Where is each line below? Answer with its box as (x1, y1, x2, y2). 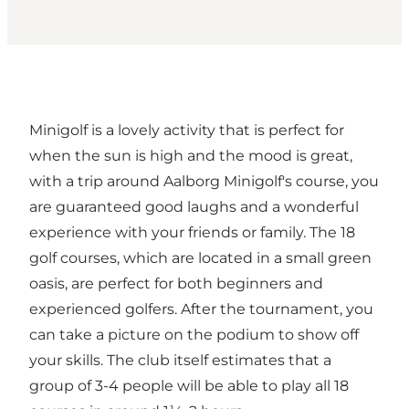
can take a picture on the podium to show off (29, 326, 359, 344)
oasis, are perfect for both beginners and (29, 275, 323, 293)
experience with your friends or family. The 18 (29, 224, 355, 242)
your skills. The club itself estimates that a (29, 351, 331, 370)
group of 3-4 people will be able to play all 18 (29, 377, 349, 395)
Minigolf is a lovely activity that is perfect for (29, 121, 344, 140)
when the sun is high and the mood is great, (29, 147, 352, 165)
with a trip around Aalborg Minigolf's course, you (29, 173, 379, 191)
